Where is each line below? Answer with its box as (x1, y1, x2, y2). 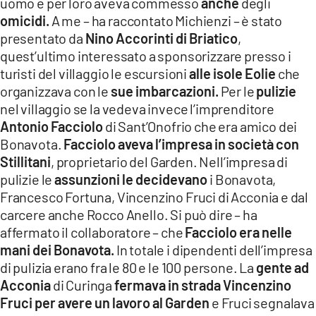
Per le (218, 82, 257, 99)
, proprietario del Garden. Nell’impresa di (51, 152, 288, 170)
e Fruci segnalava (211, 293, 315, 311)
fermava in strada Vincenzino (114, 276, 291, 293)
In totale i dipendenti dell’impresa (114, 241, 312, 258)
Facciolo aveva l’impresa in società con (63, 135, 300, 152)
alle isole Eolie (188, 64, 276, 82)
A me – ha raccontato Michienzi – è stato (49, 11, 283, 29)
